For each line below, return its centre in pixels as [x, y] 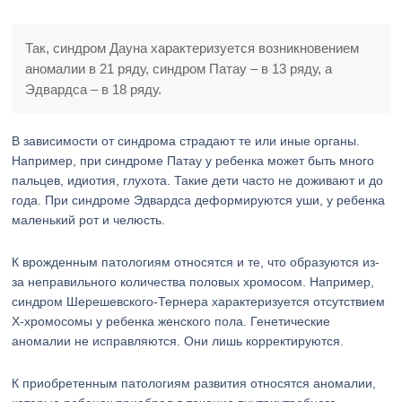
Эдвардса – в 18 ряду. [94, 89]
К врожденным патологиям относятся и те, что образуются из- [196, 262]
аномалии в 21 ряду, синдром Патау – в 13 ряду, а [179, 69]
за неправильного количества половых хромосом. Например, [193, 282]
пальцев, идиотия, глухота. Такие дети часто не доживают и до [198, 180]
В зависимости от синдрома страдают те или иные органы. [186, 141]
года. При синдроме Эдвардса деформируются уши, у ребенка [199, 200]
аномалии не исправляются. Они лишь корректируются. [178, 341]
